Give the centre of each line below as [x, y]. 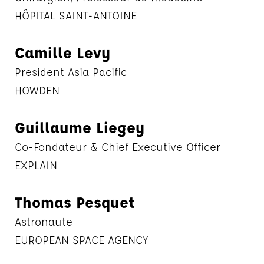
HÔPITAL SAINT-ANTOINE [76, 15]
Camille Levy [62, 52]
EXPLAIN [36, 165]
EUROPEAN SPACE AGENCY [82, 240]
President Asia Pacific [71, 72]
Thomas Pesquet [75, 202]
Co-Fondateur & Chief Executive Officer [118, 147]
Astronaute [44, 222]
